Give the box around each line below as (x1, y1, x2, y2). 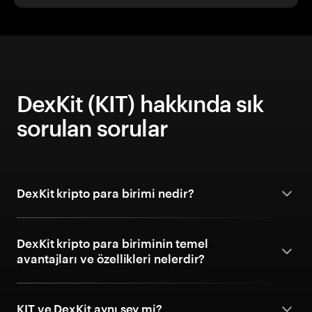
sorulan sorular (17, 115, 168, 141)
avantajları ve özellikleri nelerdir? (17, 251, 205, 265)
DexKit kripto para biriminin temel (17, 236, 208, 250)
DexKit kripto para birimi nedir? (17, 186, 194, 200)
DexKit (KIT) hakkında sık (17, 91, 264, 116)
